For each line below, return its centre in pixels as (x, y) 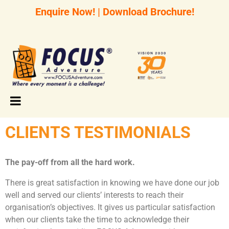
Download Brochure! (148, 12)
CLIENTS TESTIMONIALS (98, 132)
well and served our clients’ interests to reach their (94, 195)
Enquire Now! (65, 12)
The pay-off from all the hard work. (70, 162)
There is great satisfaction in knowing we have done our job (112, 183)
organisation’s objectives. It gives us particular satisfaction (110, 207)
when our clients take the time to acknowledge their (97, 220)
